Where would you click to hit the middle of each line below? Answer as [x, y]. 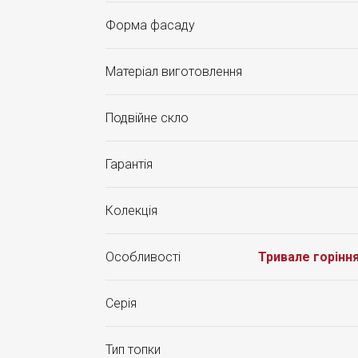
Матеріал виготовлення [174, 72]
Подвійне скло [147, 118]
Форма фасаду [150, 25]
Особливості [143, 257]
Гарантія [129, 164]
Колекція [131, 211]
